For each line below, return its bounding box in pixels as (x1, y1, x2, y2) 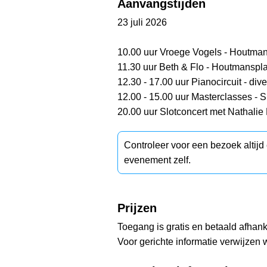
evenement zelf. (124, 154, 191, 165)
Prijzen (117, 201, 157, 215)
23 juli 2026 (117, 17, 167, 27)
